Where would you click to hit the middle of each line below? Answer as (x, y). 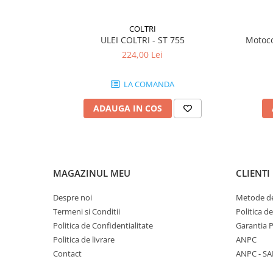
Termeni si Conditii (87, 211)
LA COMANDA (148, 84)
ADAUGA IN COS (127, 108)
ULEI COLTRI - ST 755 (142, 40)
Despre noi (73, 197)
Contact (67, 253)
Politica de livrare (84, 239)
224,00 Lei (142, 55)
